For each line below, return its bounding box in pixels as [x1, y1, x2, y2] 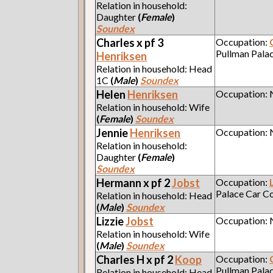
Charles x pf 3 [96, 35, 164, 49]
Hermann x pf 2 [96, 175, 172, 190]
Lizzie [96, 214, 126, 228]
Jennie [96, 126, 130, 140]
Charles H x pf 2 [96, 252, 175, 266]
